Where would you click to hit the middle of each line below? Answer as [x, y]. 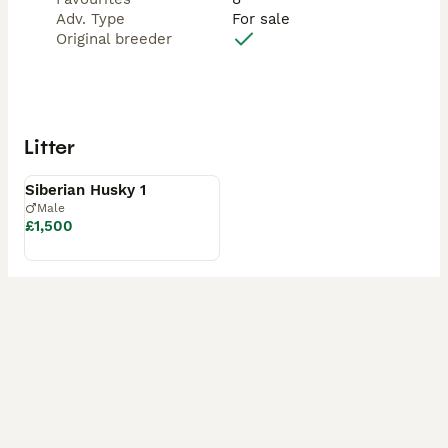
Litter [49, 147]
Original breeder [114, 39]
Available [60, 160]
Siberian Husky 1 [85, 190]
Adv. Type [90, 19]
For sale [261, 19]
